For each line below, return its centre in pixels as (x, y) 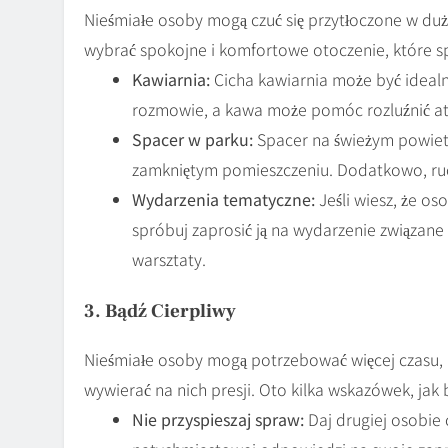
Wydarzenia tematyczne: (223, 198)
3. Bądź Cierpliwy (160, 310)
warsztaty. (169, 258)
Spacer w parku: (192, 138)
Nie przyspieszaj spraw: (218, 418)
